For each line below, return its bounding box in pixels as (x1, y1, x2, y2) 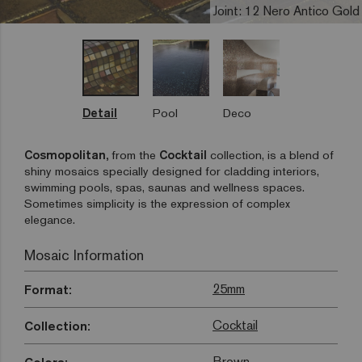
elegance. (24, 212, 75, 228)
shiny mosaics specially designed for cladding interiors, (24, 163, 319, 179)
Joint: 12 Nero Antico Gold (213, 2, 360, 20)
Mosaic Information (24, 246, 144, 265)
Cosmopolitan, (24, 147, 108, 163)
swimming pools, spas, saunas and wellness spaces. (24, 179, 305, 196)
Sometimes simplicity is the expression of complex (24, 196, 290, 212)
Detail (82, 105, 117, 121)
